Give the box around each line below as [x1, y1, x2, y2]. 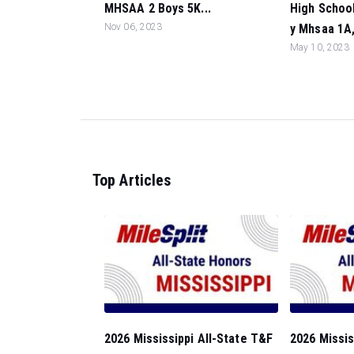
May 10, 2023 [290, 42, 350, 53]
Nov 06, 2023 [104, 21, 163, 32]
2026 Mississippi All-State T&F [104, 330, 273, 346]
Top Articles [92, 171, 171, 190]
